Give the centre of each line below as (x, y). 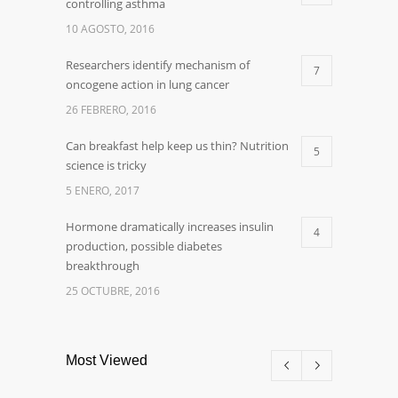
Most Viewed (107, 361)
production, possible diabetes (144, 247)
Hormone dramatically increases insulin (170, 227)
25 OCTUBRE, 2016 (113, 291)
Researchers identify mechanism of (158, 65)
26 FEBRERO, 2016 (111, 110)
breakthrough (103, 266)
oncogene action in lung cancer (147, 85)
